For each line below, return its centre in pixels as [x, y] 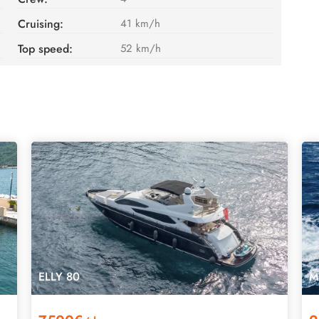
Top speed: [45, 48]
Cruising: [40, 23]
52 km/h [140, 48]
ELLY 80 [59, 276]
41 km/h [140, 23]
